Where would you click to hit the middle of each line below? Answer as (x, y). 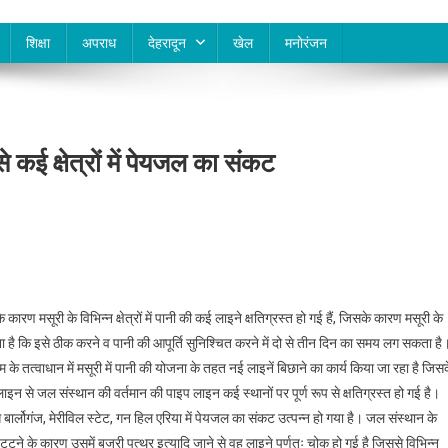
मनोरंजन (306, 43)
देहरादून (167, 43)
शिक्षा (38, 43)
